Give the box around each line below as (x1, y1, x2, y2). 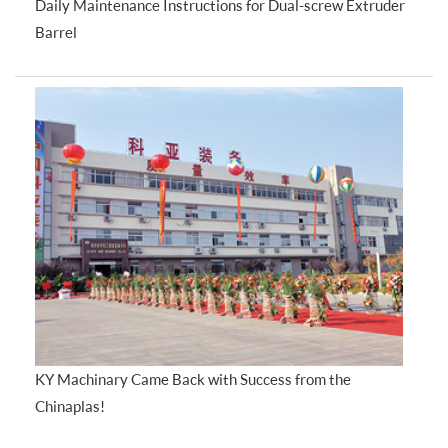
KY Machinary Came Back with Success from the (35, 370, 351, 389)
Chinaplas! (35, 397, 105, 416)
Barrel (35, 22, 77, 41)
